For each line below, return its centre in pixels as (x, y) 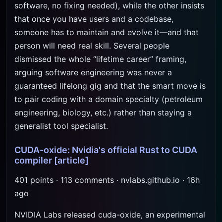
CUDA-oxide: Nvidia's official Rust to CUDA (106, 150)
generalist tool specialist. (61, 126)
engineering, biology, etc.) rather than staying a (103, 112)
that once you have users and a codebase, (94, 19)
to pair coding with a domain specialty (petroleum (109, 99)
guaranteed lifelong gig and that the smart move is (110, 86)
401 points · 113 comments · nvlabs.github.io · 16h (107, 180)
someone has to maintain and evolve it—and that (107, 32)
